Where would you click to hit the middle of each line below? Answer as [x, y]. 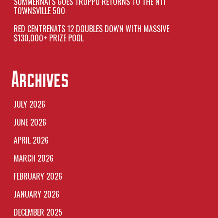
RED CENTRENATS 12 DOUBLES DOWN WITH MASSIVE [91, 29]
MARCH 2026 [33, 158]
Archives [40, 79]
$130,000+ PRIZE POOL [48, 38]
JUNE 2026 [30, 122]
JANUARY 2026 [36, 194]
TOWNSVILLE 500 [39, 11]
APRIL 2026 [31, 140]
